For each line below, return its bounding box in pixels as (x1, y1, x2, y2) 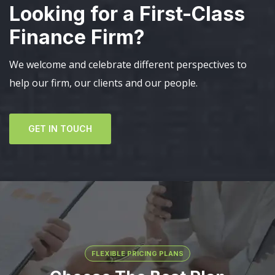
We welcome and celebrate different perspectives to (9, 58, 247, 71)
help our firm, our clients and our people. (9, 76, 198, 90)
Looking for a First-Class (9, 2, 245, 26)
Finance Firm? (9, 25, 145, 49)
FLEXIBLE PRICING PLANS (91, 249, 184, 258)
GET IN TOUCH (28, 123, 92, 134)
